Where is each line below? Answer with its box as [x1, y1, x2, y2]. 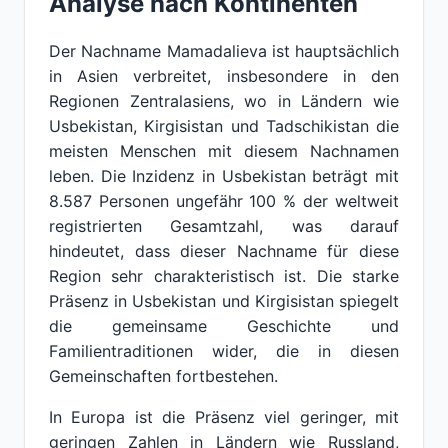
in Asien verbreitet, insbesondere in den [49, 66, 399, 86]
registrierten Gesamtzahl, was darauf [49, 216, 399, 236]
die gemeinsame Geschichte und [49, 316, 399, 336]
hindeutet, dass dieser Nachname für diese [49, 241, 399, 261]
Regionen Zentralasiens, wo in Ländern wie [49, 91, 399, 111]
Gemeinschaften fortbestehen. [49, 366, 278, 386]
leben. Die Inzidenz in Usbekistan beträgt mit [49, 166, 399, 186]
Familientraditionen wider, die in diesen [49, 341, 399, 361]
